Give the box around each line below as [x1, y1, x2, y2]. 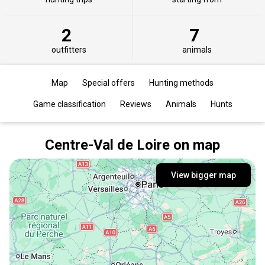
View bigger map [171, 170, 236, 180]
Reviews [119, 99, 151, 109]
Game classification [33, 99, 106, 109]
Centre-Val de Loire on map [45, 136, 220, 153]
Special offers [82, 77, 135, 88]
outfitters [51, 44, 86, 54]
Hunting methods [149, 77, 214, 88]
